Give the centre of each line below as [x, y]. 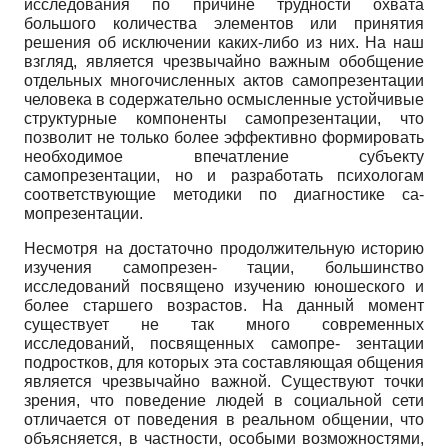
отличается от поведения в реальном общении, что [224, 420]
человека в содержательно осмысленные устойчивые [224, 100]
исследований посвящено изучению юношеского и [224, 287]
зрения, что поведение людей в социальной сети [224, 401]
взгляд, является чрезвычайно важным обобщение [224, 62]
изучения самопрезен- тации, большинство [224, 268]
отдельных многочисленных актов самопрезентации [224, 81]
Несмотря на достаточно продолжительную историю [224, 249]
